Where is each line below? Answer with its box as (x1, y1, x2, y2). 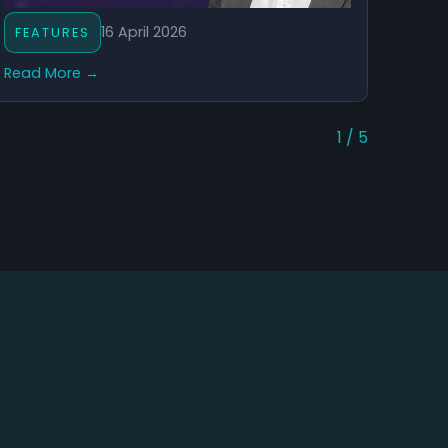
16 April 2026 (100, 21, 187, 42)
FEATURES (14, 23, 90, 41)
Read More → (3, 62, 99, 83)
